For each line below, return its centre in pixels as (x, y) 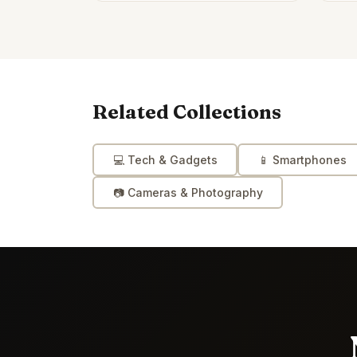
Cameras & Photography (195, 192)
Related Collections (187, 112)
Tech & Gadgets (172, 159)
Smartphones (309, 159)
